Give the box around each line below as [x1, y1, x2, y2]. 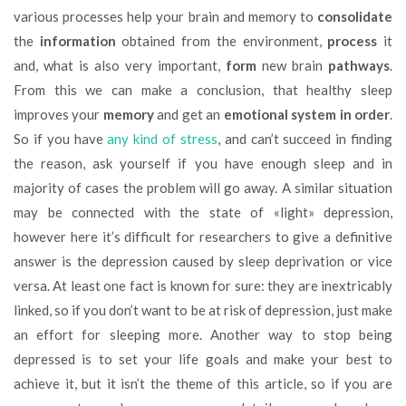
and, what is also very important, [14, 57, 226, 73]
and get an [153, 106, 224, 122]
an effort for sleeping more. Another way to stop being [14, 326, 392, 343]
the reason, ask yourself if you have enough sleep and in [14, 155, 392, 171]
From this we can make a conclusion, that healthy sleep [14, 82, 392, 98]
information [39, 33, 116, 49]
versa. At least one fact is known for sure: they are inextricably [14, 277, 392, 294]
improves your [14, 106, 103, 122]
